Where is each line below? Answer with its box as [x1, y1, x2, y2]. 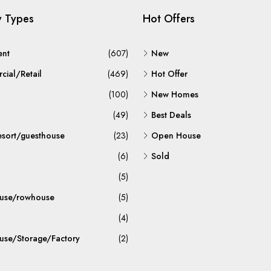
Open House [151, 129, 201, 142]
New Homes [151, 88, 198, 101]
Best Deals [151, 109, 191, 122]
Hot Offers [143, 11, 195, 27]
